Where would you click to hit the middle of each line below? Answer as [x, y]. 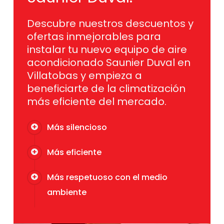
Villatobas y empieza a [84, 75]
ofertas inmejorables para [94, 36]
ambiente [66, 192]
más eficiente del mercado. [96, 101]
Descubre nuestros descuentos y [110, 23]
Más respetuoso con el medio [107, 177]
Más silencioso [77, 127]
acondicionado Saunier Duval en [108, 62]
